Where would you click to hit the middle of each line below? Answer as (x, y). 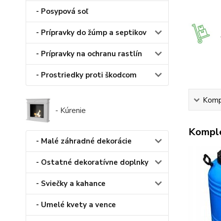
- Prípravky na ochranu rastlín (89, 54)
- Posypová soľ (62, 12)
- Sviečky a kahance (71, 184)
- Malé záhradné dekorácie (84, 141)
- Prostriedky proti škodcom (86, 75)
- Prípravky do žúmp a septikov (91, 33)
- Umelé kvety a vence (76, 205)
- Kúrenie (71, 111)
